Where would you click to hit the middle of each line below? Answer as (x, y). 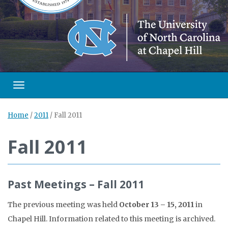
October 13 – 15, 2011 (156, 205)
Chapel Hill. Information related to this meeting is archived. (111, 219)
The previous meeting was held (63, 205)
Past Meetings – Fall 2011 (76, 184)
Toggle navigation (49, 88)
